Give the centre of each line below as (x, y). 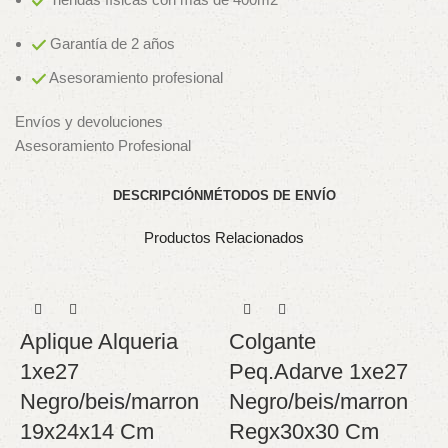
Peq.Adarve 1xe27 (318, 371)
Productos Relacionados (224, 237)
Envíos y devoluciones (89, 122)
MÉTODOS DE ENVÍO (269, 196)
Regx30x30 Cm (304, 431)
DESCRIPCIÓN (157, 196)
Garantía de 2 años (112, 44)
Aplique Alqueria (99, 341)
